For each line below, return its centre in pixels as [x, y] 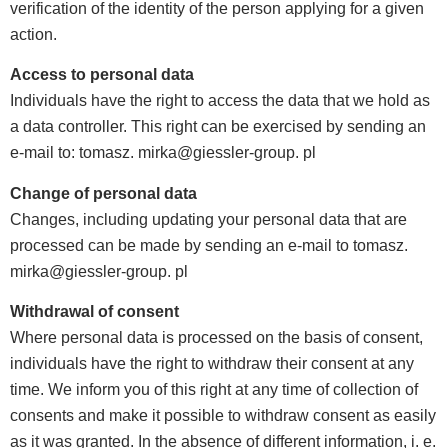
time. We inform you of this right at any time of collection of [214, 390]
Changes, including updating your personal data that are [208, 219]
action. [33, 34]
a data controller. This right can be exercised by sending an [218, 127]
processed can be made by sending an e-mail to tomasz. [209, 245]
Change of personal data [103, 193]
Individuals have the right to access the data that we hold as [220, 101]
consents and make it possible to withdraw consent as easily [223, 416]
